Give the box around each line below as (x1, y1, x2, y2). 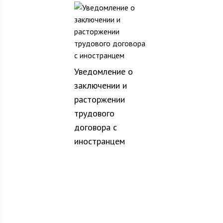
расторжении (74, 94, 125, 105)
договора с (74, 121, 117, 133)
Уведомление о (74, 66, 133, 77)
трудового (74, 108, 114, 119)
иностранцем (74, 135, 125, 147)
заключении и (74, 80, 127, 91)
